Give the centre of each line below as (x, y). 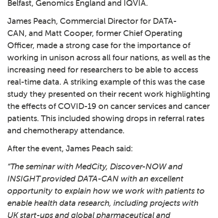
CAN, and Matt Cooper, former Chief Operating (95, 33)
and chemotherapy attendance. (67, 130)
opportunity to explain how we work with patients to (106, 191)
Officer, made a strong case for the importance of (99, 45)
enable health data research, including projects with (103, 203)
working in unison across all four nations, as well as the (109, 57)
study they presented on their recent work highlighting (109, 94)
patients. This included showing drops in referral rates (106, 118)
